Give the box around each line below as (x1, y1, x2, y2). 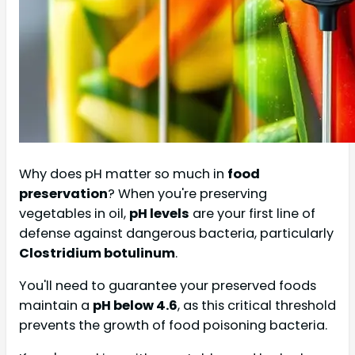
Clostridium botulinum (19, 244, 175, 263)
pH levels (129, 204, 189, 223)
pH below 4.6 (93, 296, 177, 315)
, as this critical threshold (177, 296, 336, 315)
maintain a (19, 296, 93, 315)
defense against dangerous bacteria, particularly (19, 224, 334, 243)
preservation (19, 185, 108, 204)
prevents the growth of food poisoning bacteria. (19, 316, 327, 335)
